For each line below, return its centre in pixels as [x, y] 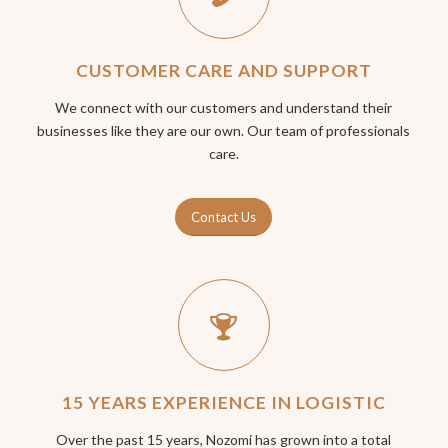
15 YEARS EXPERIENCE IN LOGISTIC [223, 403]
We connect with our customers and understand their [224, 108]
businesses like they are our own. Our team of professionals [224, 131]
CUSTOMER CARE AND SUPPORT [223, 71]
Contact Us [224, 217]
